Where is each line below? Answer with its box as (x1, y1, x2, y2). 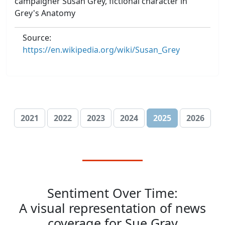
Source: (23, 32, 51, 43)
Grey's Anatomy (15, 8, 75, 19)
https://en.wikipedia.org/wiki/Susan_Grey (23, 44, 180, 55)
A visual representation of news (19, 199, 206, 216)
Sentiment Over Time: (47, 184, 178, 201)
